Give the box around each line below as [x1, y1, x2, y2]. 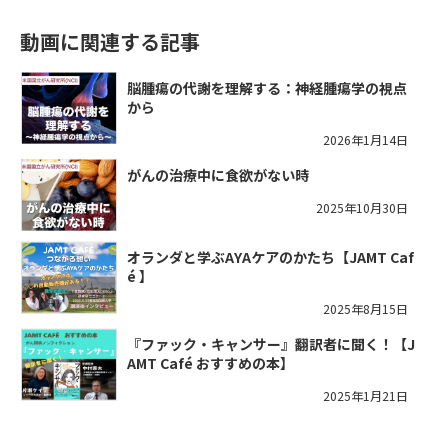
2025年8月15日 [323, 300, 408, 318]
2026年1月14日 [323, 130, 408, 148]
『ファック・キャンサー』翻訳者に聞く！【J [127, 334, 415, 355]
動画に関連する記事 [20, 26, 200, 56]
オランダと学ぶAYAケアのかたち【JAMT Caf [127, 247, 414, 268]
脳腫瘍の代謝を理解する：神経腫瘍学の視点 [127, 77, 407, 98]
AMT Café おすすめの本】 [127, 353, 294, 374]
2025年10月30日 [316, 198, 408, 216]
